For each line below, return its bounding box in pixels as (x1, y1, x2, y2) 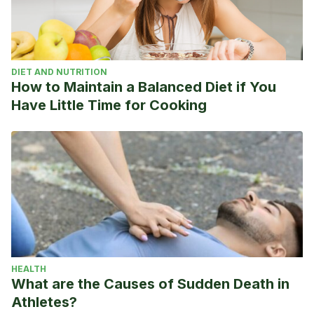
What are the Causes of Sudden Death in (11, 275, 289, 292)
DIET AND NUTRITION (11, 67, 107, 77)
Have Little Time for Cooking (11, 97, 207, 114)
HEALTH (11, 264, 46, 274)
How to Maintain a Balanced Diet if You (11, 78, 276, 95)
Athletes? (11, 294, 77, 310)
